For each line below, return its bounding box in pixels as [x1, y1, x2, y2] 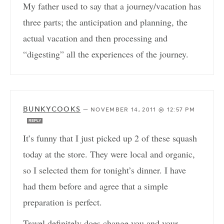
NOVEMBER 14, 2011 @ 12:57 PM [90, 106, 195, 113]
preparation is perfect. [23, 196, 102, 208]
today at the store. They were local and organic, [23, 148, 195, 160]
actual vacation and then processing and [23, 32, 167, 44]
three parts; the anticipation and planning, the [23, 16, 187, 28]
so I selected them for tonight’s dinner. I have [23, 164, 186, 176]
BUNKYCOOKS [23, 105, 81, 113]
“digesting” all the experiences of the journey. [23, 48, 188, 60]
